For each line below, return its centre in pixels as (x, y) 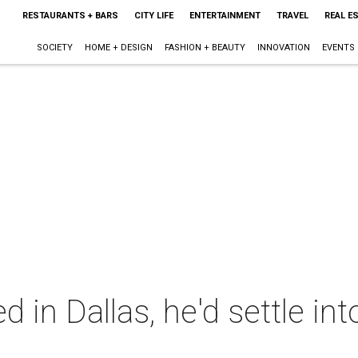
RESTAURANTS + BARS (70, 16)
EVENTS (338, 48)
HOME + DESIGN (118, 48)
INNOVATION (283, 48)
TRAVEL (292, 16)
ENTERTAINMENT (225, 16)
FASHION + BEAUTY (205, 48)
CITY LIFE (153, 16)
